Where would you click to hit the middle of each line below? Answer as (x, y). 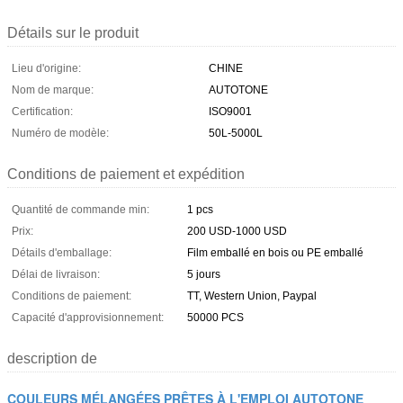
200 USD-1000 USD (237, 231)
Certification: (42, 111)
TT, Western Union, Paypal (252, 296)
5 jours (204, 274)
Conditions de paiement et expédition (126, 174)
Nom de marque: (53, 90)
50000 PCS (215, 317)
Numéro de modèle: (60, 133)
